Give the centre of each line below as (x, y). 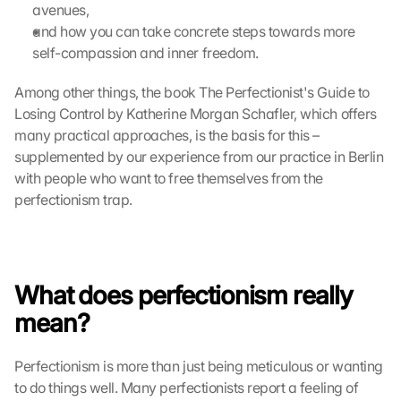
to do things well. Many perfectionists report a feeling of (187, 388)
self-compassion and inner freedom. (145, 53)
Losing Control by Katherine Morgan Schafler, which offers (196, 114)
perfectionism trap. (73, 200)
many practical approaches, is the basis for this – (167, 135)
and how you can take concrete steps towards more (194, 31)
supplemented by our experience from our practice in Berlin (199, 157)
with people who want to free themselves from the (169, 178)
